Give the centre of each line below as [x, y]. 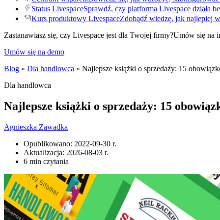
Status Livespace [57, 9]
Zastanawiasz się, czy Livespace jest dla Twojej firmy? [89, 35]
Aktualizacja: [45, 152]
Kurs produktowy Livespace [76, 18]
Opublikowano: [49, 143]
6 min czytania [46, 161]
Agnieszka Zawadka [36, 127]
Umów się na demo [34, 52]
